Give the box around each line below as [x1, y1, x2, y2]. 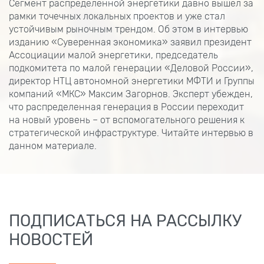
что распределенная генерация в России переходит [9, 101, 244, 113]
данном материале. [9, 140, 97, 151]
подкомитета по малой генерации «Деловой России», [9, 62, 253, 74]
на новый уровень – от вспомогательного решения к [9, 114, 245, 126]
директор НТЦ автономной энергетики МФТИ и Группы [9, 75, 255, 87]
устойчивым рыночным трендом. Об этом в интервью [9, 24, 248, 35]
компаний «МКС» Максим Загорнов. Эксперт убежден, [9, 88, 253, 100]
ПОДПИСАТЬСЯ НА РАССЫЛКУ [9, 212, 242, 230]
